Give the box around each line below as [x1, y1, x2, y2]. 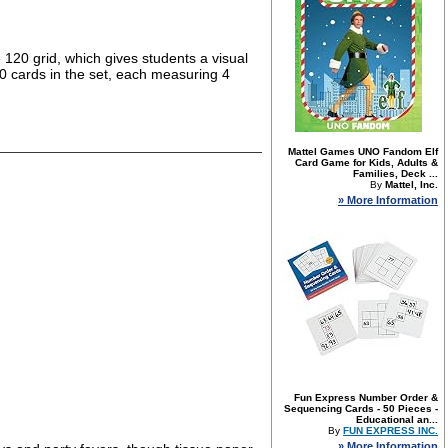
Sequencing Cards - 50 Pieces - [284, 403, 438, 414]
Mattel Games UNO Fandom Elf [288, 146, 438, 157]
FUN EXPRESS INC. [343, 425, 438, 436]
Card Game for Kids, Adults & [295, 157, 438, 168]
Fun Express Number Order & [294, 392, 438, 403]
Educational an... [356, 414, 438, 425]
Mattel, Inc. [385, 179, 438, 190]
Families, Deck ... [353, 168, 438, 179]
